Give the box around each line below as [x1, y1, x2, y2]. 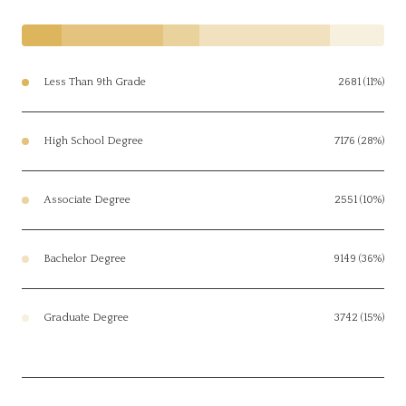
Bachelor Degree [43, 252, 126, 265]
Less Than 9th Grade [43, 75, 146, 88]
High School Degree [43, 134, 143, 147]
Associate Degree [43, 193, 130, 206]
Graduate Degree [43, 311, 129, 324]
